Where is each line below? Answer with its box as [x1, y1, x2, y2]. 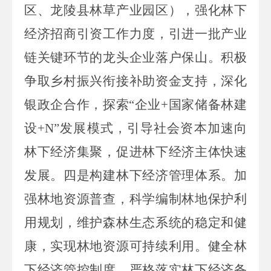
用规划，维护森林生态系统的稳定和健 [24, 215, 247, 230]
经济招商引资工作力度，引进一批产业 [24, 26, 247, 41]
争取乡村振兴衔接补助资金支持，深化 [24, 73, 247, 88]
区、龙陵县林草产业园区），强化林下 [24, 2, 247, 18]
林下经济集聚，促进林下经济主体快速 [24, 144, 247, 159]
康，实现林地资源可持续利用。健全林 [24, 238, 247, 253]
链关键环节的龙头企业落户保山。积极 [24, 50, 247, 65]
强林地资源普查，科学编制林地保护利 [24, 191, 247, 206]
